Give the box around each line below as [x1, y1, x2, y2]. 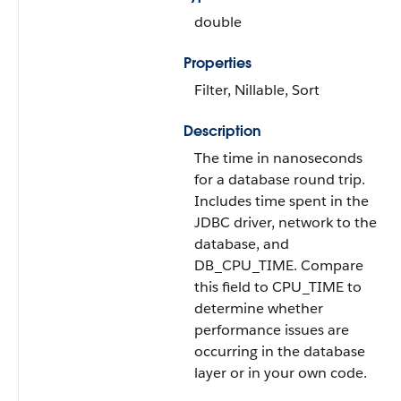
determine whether [194, 299, 323, 318]
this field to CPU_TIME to [194, 277, 362, 296]
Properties [183, 54, 252, 73]
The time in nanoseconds [194, 149, 363, 167]
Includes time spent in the [194, 192, 369, 210]
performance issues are [194, 320, 349, 339]
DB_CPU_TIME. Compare [194, 256, 363, 275]
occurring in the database [194, 342, 365, 361]
